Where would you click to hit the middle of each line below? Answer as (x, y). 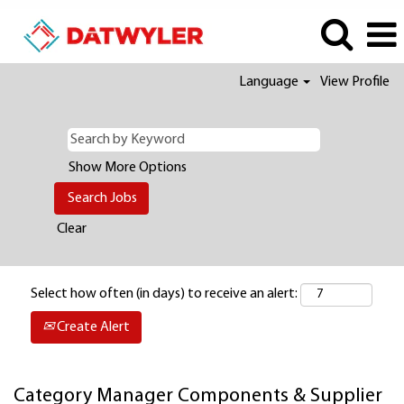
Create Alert (92, 327)
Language (270, 82)
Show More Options (128, 168)
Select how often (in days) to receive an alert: (164, 294)
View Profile (355, 82)
